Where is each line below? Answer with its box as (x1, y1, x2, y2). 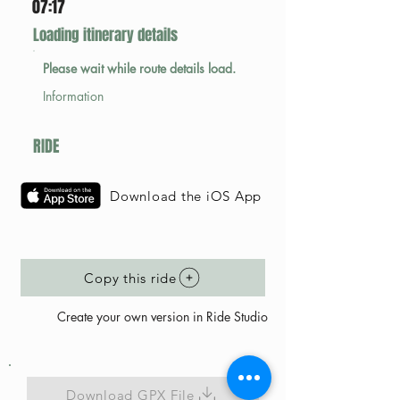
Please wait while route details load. (43, 60, 236, 77)
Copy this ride (84, 269, 177, 287)
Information (43, 87, 104, 104)
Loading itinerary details (33, 24, 178, 46)
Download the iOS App (110, 187, 262, 204)
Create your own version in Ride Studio (57, 308, 268, 325)
